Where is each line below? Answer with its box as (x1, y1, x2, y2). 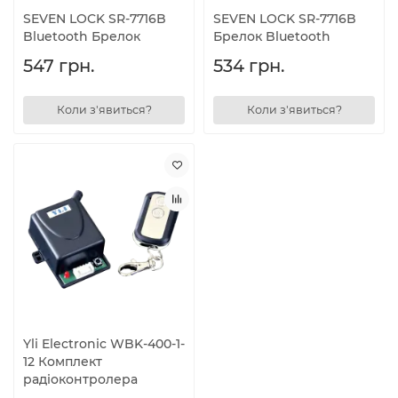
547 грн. (23, 54, 94, 76)
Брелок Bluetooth (213, 28, 330, 44)
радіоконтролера (23, 370, 138, 387)
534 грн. (213, 54, 284, 76)
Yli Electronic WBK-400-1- (23, 335, 185, 352)
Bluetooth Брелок (23, 28, 140, 44)
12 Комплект (23, 353, 102, 370)
